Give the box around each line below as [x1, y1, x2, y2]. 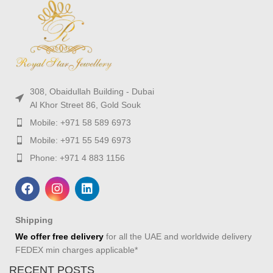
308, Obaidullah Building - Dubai [30, 86, 154, 96]
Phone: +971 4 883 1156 [30, 152, 125, 163]
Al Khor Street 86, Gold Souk [30, 99, 141, 110]
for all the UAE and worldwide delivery [104, 231, 252, 241]
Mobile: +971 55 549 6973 [30, 135, 131, 145]
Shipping [15, 214, 53, 225]
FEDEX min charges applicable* [15, 244, 138, 255]
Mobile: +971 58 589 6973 [30, 117, 131, 127]
